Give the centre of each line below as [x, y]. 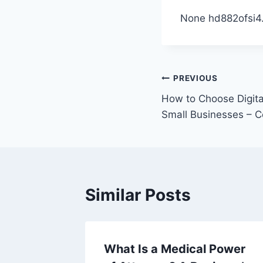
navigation [203, 107]
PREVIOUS [195, 78]
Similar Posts [138, 195]
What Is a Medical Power [175, 249]
